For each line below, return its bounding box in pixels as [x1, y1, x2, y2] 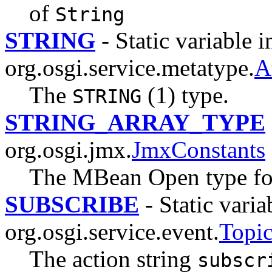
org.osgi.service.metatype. [5, 54, 254, 81]
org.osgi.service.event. [5, 218, 219, 245]
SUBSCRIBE [5, 191, 139, 217]
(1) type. [141, 81, 229, 108]
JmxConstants [132, 136, 265, 163]
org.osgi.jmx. [5, 136, 132, 163]
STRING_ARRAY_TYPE [5, 109, 265, 135]
